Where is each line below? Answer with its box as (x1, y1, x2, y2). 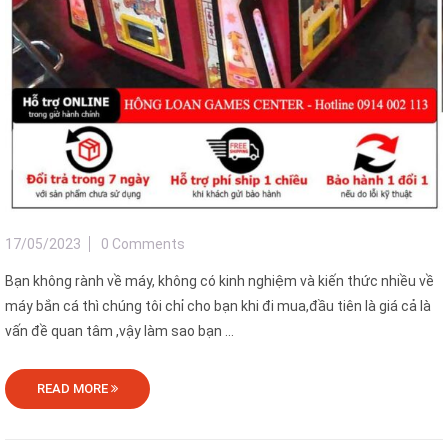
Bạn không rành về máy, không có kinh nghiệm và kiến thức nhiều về (5, 273, 434, 290)
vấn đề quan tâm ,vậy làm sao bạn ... (5, 323, 234, 340)
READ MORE (37, 381, 111, 397)
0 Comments (101, 236, 185, 253)
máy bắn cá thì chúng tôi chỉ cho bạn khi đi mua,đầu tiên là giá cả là (5, 298, 431, 315)
